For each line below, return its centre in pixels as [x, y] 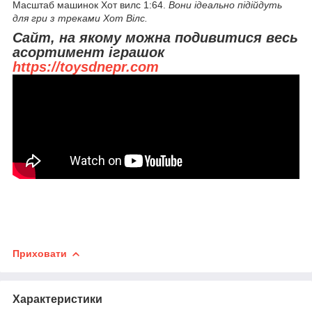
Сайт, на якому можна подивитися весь [155, 37]
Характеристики [57, 299]
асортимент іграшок [88, 52]
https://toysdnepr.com [86, 67]
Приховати [40, 254]
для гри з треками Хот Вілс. [80, 18]
